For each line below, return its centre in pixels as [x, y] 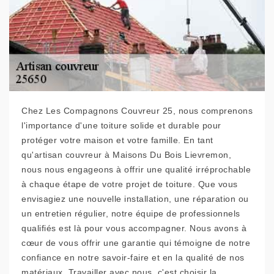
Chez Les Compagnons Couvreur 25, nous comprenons [137, 111]
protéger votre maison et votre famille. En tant [117, 140]
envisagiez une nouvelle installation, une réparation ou [135, 199]
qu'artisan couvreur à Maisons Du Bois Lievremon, [126, 155]
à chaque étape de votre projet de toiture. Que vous [130, 184]
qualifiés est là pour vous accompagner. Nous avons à [134, 228]
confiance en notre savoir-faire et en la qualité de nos [133, 258]
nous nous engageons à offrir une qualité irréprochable [136, 170]
